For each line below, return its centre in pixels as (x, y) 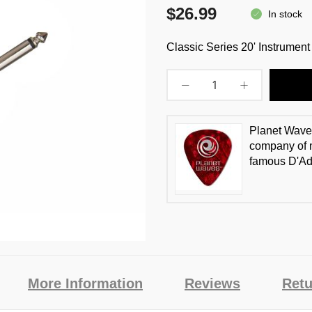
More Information (85, 283)
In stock (285, 14)
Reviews (212, 283)
